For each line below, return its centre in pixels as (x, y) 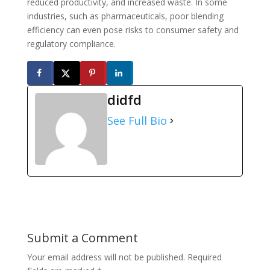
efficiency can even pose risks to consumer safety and (133, 30)
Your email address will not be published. (106, 257)
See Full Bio (137, 120)
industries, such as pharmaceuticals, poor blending (125, 16)
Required (204, 257)
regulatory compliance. (71, 44)
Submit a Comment (82, 237)
